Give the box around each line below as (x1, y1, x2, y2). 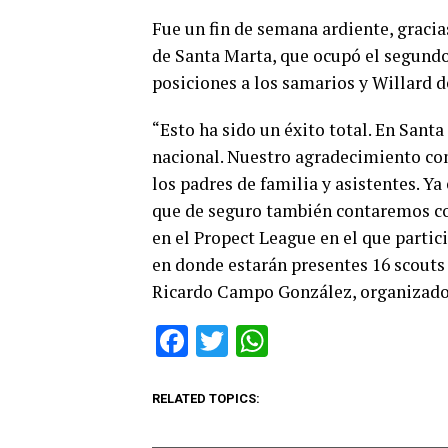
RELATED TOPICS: (152, 390, 260, 406)
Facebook (188, 321, 321, 360)
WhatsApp (268, 321, 412, 360)
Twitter (228, 321, 326, 360)
